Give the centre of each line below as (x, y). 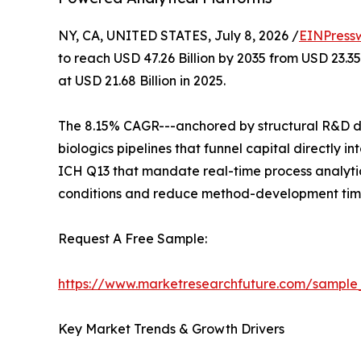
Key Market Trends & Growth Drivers (171, 329)
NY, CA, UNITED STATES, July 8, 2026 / (178, 36)
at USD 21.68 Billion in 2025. (142, 81)
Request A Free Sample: (133, 239)
